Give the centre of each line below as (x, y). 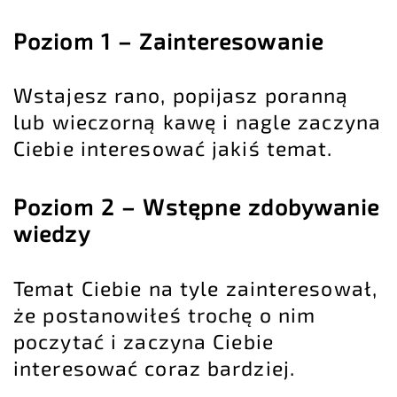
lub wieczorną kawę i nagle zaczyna (197, 122)
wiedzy (52, 234)
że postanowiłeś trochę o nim (165, 314)
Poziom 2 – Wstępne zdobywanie (197, 207)
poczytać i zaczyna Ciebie (144, 341)
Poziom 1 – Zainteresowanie (168, 40)
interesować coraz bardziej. (154, 367)
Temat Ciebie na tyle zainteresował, (195, 288)
